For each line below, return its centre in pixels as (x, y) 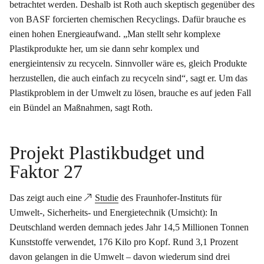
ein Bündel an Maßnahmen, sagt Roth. (81, 108)
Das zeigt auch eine (47, 198)
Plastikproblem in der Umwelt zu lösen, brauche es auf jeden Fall (130, 93)
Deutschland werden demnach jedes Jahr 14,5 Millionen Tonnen (129, 227)
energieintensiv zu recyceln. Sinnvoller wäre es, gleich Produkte (128, 64)
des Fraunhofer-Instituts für (170, 198)
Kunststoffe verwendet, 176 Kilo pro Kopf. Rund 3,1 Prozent (124, 242)
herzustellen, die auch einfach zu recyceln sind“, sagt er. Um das (128, 78)
